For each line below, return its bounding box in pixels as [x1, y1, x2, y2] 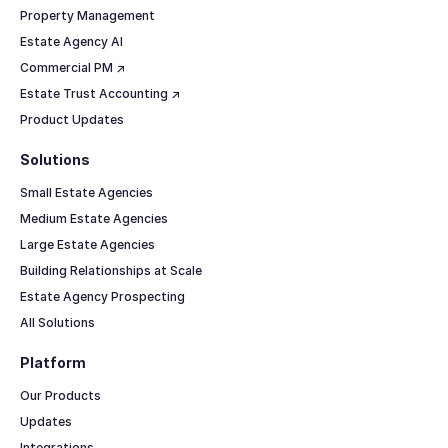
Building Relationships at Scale [19, 262, 202, 278]
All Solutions [19, 314, 95, 330]
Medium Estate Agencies [19, 210, 168, 226]
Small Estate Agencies [19, 184, 153, 200]
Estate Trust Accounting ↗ [19, 85, 180, 101]
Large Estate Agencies [19, 236, 155, 252]
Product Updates [19, 111, 124, 127]
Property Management [19, 7, 155, 23]
